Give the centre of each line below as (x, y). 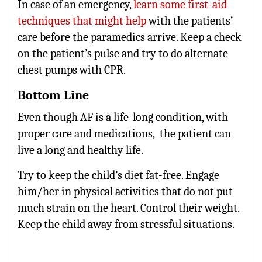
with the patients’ (189, 20)
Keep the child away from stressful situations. (126, 224)
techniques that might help (82, 20)
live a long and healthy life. (80, 150)
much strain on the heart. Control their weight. (128, 208)
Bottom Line (53, 95)
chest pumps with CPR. (72, 70)
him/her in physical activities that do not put (125, 191)
